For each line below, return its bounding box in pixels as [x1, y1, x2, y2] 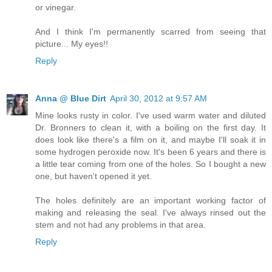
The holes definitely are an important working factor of [35, 195, 266, 205]
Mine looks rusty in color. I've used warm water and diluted [35, 110, 266, 120]
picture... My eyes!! [35, 38, 108, 49]
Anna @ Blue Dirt [35, 93, 106, 103]
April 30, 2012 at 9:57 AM [110, 93, 207, 103]
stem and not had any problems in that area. [35, 219, 206, 229]
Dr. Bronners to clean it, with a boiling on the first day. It [35, 122, 266, 132]
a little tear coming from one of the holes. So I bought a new [35, 158, 266, 169]
